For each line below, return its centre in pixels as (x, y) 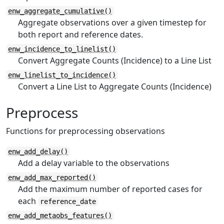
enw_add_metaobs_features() (60, 215)
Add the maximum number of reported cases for (110, 189)
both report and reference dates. (80, 34)
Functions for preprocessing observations (85, 131)
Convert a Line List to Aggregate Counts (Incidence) (115, 86)
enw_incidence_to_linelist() (62, 49)
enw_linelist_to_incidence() (62, 75)
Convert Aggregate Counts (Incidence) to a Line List (115, 60)
